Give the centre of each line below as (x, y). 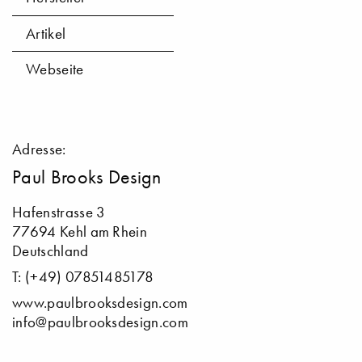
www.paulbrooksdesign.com (100, 303)
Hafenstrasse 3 (59, 213)
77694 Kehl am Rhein (80, 232)
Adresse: (39, 149)
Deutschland (51, 251)
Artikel (46, 33)
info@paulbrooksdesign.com (100, 322)
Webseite (55, 69)
